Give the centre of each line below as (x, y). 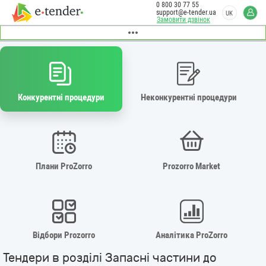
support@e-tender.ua (186, 12)
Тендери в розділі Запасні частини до (110, 258)
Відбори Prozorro (64, 235)
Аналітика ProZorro (192, 235)
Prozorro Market (192, 166)
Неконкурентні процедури (189, 97)
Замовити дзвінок (183, 20)
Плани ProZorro (64, 166)
